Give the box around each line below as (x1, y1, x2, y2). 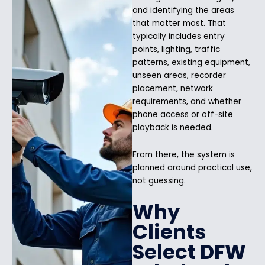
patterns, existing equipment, (132, 56, 250, 68)
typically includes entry (132, 30, 225, 42)
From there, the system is (132, 148, 235, 160)
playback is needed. (132, 121, 213, 133)
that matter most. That (132, 17, 226, 29)
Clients (132, 217, 206, 246)
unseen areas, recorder (132, 69, 226, 81)
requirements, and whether (132, 95, 241, 107)
